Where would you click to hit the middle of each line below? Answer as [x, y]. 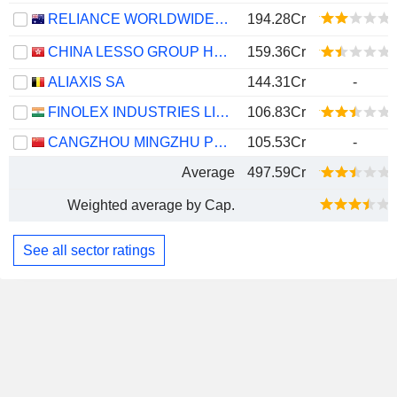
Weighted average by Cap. [151, 205]
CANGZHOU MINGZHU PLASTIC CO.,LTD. [221, 142]
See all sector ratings [89, 250]
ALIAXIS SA [86, 82]
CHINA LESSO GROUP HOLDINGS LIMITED [221, 52]
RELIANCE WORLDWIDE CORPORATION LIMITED [222, 19]
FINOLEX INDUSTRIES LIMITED [222, 112]
